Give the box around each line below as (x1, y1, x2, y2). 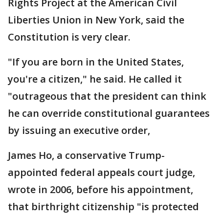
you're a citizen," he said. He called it (8, 72, 182, 86)
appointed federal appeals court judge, (8, 166, 195, 179)
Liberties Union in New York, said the (8, 13, 184, 26)
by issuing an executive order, (8, 124, 150, 137)
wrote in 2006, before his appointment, (8, 183, 193, 196)
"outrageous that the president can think (8, 89, 206, 103)
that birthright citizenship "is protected (8, 200, 199, 213)
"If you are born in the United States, (8, 55, 184, 68)
